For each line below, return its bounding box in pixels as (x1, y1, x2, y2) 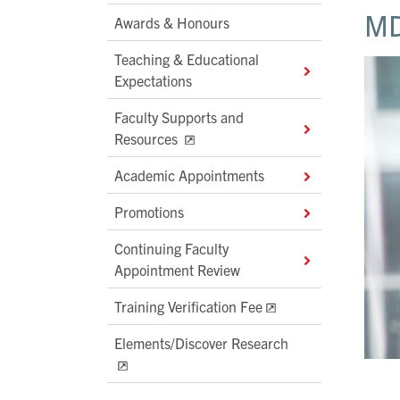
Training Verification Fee (114, 297, 262, 316)
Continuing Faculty (114, 239, 229, 258)
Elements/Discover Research (114, 334, 288, 353)
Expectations (114, 71, 192, 90)
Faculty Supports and (114, 108, 244, 127)
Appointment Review (114, 261, 240, 279)
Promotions (114, 203, 184, 221)
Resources (114, 129, 181, 148)
